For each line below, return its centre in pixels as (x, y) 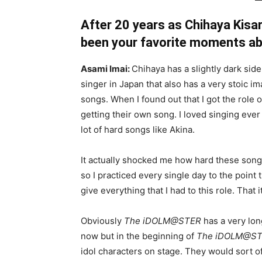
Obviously (102, 221)
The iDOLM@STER (163, 221)
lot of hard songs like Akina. (138, 130)
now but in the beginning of (139, 236)
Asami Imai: (106, 69)
